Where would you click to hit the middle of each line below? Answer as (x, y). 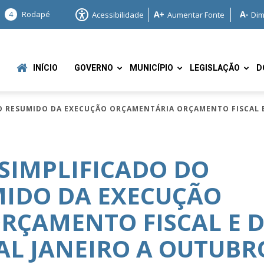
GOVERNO (94, 68)
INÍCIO (45, 68)
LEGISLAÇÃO (215, 68)
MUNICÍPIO (151, 68)
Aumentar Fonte (196, 14)
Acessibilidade (118, 14)
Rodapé (36, 14)
